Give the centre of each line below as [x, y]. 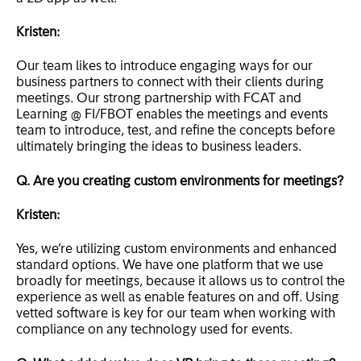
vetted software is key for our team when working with [176, 315]
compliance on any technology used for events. [154, 331]
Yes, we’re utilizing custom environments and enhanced [176, 250]
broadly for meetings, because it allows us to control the [180, 282]
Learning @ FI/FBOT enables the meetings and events [172, 116]
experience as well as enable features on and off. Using [178, 299]
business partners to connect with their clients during [170, 83]
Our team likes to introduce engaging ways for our [164, 67]
